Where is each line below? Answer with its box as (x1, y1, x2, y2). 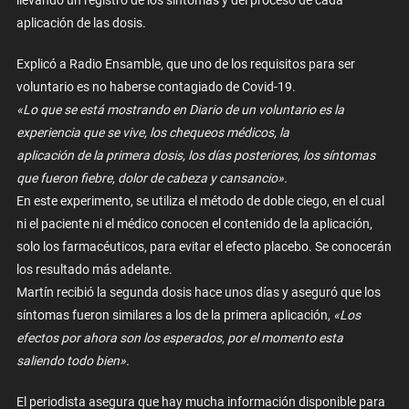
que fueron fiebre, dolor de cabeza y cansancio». (16, 171, 288, 186)
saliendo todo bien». (16, 353, 132, 369)
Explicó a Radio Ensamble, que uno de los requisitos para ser (16, 57, 355, 72)
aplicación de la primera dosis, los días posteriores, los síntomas (16, 148, 375, 163)
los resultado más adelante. (16, 262, 173, 278)
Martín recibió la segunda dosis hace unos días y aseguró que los (16, 285, 381, 300)
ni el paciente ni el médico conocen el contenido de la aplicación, (16, 216, 372, 232)
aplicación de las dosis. (16, 16, 146, 31)
